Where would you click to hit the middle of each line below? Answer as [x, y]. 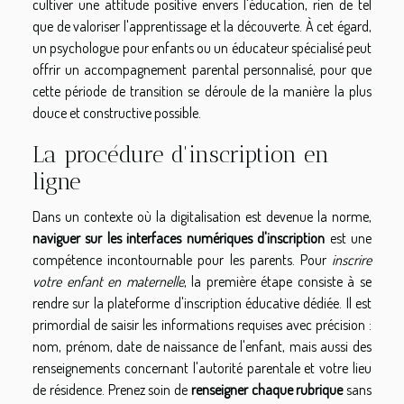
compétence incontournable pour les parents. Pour [182, 259]
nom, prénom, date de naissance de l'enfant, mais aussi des [202, 346]
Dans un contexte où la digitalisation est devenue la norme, [202, 216]
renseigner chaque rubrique [267, 389]
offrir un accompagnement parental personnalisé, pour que [202, 69]
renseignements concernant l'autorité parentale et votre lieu [202, 367]
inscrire [352, 259]
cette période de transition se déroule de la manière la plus [202, 91]
